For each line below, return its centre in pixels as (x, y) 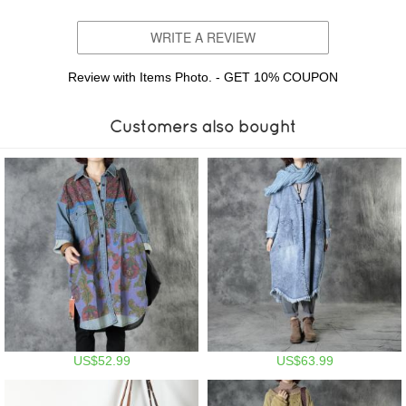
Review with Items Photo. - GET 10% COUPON (203, 77)
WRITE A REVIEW (203, 38)
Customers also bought (203, 127)
